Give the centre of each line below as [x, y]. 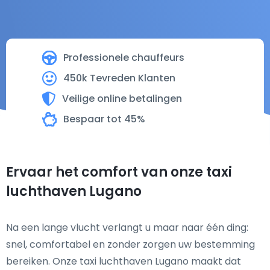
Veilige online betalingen [122, 99]
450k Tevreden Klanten [119, 78]
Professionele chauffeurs [124, 58]
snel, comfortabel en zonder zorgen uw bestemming [130, 244]
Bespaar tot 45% [104, 119]
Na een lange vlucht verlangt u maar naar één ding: [127, 228]
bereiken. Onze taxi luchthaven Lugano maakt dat [124, 261]
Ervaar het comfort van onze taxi [119, 172]
